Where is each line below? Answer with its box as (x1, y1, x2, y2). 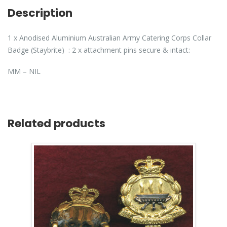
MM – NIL (8, 66, 41, 77)
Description (8, 5, 72, 21)
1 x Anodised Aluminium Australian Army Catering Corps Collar (8, 33, 211, 43)
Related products (8, 116, 105, 132)
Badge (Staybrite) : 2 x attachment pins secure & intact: (8, 45, 190, 55)
